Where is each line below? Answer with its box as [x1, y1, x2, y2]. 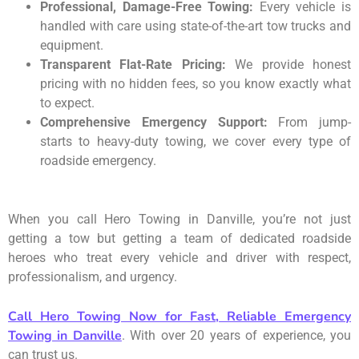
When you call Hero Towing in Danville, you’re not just [8, 211, 351, 227]
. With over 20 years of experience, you [121, 327, 352, 343]
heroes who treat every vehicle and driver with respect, [8, 249, 351, 265]
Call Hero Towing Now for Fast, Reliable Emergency [8, 307, 351, 325]
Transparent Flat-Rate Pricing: [40, 56, 226, 72]
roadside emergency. [40, 152, 156, 168]
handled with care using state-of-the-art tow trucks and [40, 18, 351, 34]
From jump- [267, 114, 351, 130]
